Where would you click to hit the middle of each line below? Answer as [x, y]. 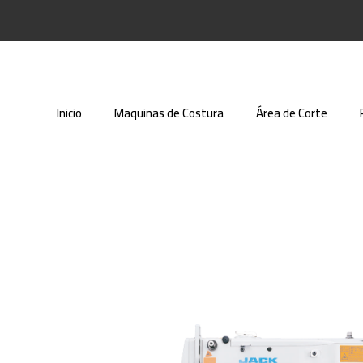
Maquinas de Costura [169, 113]
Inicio [69, 113]
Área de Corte [292, 113]
